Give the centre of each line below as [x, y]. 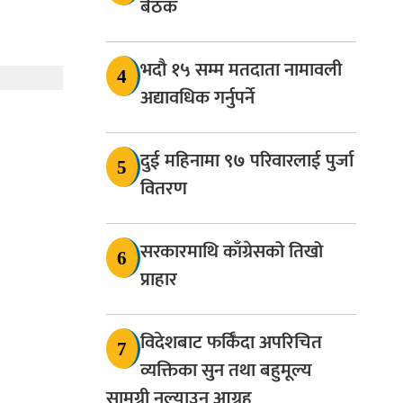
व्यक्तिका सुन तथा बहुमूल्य [226, 371]
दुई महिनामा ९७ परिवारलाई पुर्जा [247, 161]
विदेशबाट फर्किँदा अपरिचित [231, 343]
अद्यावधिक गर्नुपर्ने [197, 98]
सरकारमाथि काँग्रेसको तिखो [232, 252]
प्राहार [159, 280]
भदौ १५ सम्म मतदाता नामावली [241, 70]
